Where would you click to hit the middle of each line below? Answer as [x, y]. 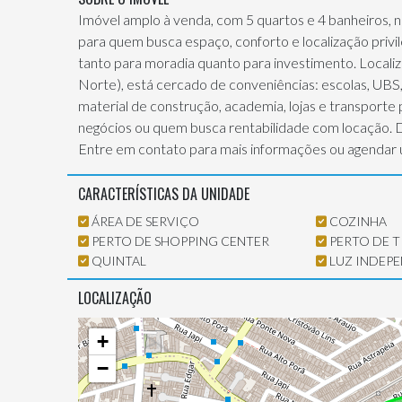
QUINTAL [118, 261]
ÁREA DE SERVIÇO [144, 222]
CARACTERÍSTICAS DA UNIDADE [164, 194]
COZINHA [357, 222]
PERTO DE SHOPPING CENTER [179, 241]
